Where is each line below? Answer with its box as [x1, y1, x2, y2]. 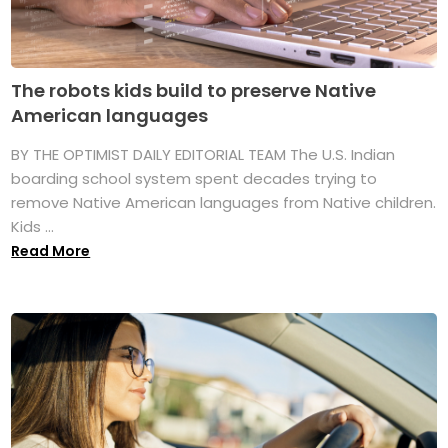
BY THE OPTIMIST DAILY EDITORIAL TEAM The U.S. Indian [11, 143, 396, 165]
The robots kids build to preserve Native [11, 77, 377, 103]
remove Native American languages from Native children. [11, 191, 437, 213]
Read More [11, 240, 91, 261]
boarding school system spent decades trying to [11, 167, 378, 189]
